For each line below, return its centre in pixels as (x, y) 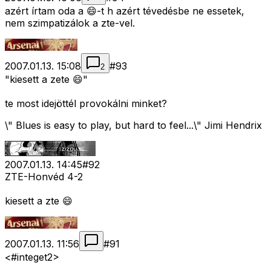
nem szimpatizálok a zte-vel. (70, 23)
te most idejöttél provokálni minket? (86, 104)
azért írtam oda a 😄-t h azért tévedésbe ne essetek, (125, 11)
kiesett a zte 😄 (39, 201)
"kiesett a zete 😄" (46, 80)
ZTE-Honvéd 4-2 (44, 177)
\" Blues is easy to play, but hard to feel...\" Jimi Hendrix (133, 126)
